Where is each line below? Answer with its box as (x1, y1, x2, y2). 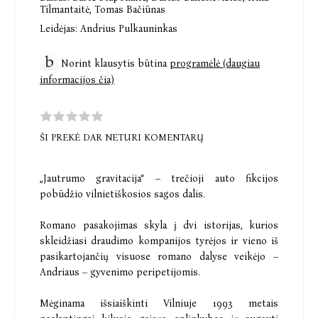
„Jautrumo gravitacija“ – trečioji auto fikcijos (40, 172, 278, 185)
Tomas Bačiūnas (94, 4, 165, 16)
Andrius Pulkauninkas (80, 23, 177, 35)
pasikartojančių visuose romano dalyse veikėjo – (40, 250, 278, 263)
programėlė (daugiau (170, 57, 260, 70)
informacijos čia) (40, 74, 114, 87)
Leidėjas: (40, 23, 77, 35)
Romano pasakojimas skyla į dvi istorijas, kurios (40, 219, 278, 231)
